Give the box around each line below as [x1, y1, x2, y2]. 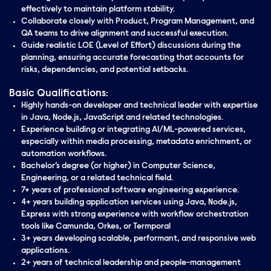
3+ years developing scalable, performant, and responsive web [21, 235, 256, 243]
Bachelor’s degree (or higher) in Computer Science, [21, 162, 215, 171]
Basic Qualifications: [9, 88, 108, 99]
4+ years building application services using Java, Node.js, [21, 198, 237, 207]
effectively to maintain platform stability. [21, 5, 175, 14]
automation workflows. [21, 150, 106, 158]
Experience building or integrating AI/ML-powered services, [21, 126, 246, 134]
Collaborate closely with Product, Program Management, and [21, 18, 254, 26]
